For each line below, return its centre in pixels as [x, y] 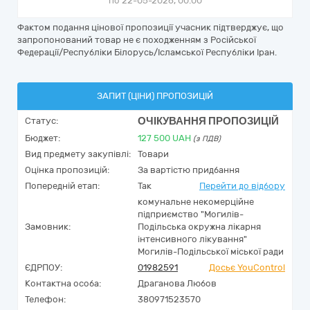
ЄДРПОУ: [44, 267]
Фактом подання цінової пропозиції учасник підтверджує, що [151, 27]
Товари [153, 154]
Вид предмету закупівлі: [78, 154]
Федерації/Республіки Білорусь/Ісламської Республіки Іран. [147, 52]
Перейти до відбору [242, 186]
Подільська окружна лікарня [199, 227]
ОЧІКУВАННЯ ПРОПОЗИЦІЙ [208, 121]
